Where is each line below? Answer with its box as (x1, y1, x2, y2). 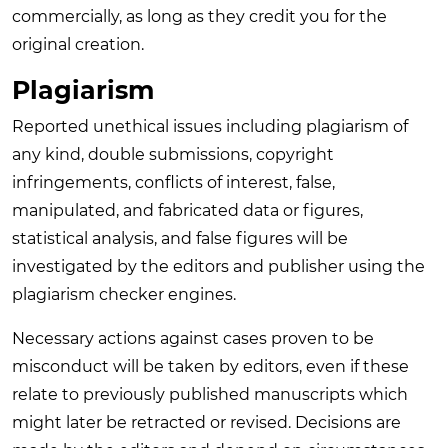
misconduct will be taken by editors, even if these (12, 356, 409, 376)
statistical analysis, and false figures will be (12, 228, 348, 248)
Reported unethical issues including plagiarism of (12, 116, 408, 136)
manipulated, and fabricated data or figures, (12, 200, 363, 220)
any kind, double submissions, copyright (12, 144, 334, 164)
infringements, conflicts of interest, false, (12, 172, 335, 192)
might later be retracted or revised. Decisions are (12, 412, 401, 432)
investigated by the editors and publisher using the (12, 256, 425, 276)
